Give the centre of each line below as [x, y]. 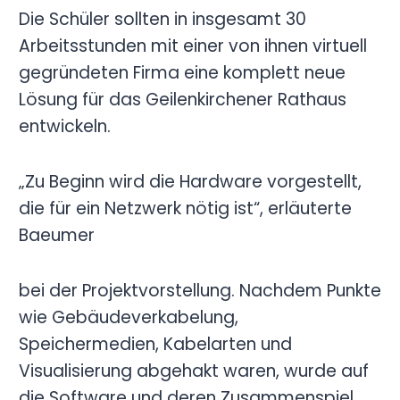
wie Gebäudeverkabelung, [128, 318]
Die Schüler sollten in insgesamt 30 [162, 20]
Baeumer [56, 236]
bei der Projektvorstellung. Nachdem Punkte [200, 291]
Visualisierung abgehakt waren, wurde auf [193, 371]
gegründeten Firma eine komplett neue [182, 73]
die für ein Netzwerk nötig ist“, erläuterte [185, 209]
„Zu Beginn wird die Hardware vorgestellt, [190, 182]
